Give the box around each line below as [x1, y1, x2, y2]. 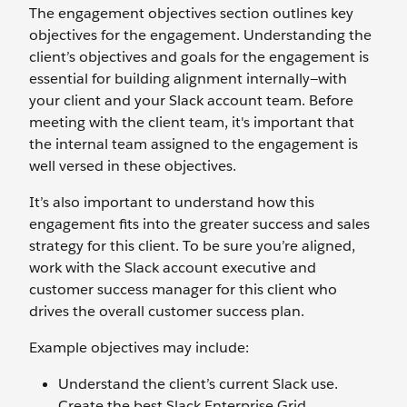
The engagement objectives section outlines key [29, 4, 353, 23]
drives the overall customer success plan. [29, 302, 304, 321]
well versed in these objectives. [29, 156, 236, 175]
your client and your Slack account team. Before [29, 91, 353, 110]
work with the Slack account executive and [29, 258, 316, 277]
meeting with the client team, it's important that [29, 113, 354, 132]
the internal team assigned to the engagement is [29, 134, 358, 154]
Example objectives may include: [29, 338, 249, 357]
